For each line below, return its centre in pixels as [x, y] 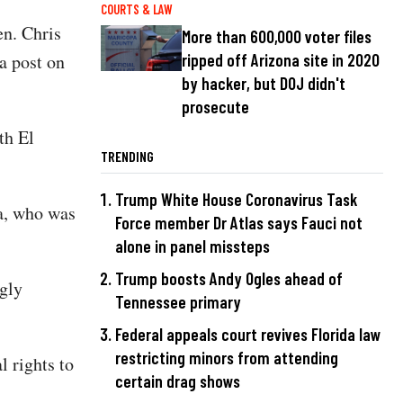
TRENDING [127, 157]
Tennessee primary [178, 302]
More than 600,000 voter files [277, 37]
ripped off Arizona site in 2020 [281, 60]
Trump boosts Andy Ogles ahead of [229, 279]
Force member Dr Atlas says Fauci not [239, 223]
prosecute [215, 107]
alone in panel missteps [193, 246]
